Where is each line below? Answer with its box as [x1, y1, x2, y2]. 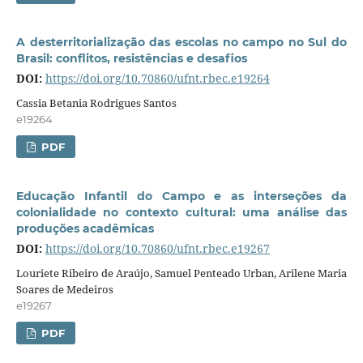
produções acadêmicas [15, 221, 154, 237]
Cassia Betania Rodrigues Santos [15, 96, 177, 111]
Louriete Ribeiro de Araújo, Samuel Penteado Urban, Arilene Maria [15, 266, 348, 281]
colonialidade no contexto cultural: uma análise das [15, 205, 348, 220]
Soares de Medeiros [15, 282, 113, 297]
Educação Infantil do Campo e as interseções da [15, 189, 348, 204]
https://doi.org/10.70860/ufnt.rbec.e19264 [45, 70, 270, 87]
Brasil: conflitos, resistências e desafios [15, 51, 247, 66]
